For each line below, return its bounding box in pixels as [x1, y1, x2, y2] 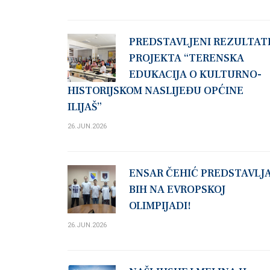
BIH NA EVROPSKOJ [129, 183, 225, 197]
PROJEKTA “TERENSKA [129, 51, 244, 66]
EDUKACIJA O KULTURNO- [129, 67, 262, 82]
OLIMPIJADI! [129, 199, 191, 213]
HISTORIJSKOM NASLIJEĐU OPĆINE [67, 84, 243, 98]
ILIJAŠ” [67, 100, 102, 115]
